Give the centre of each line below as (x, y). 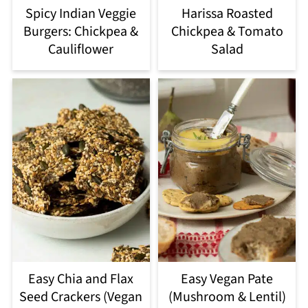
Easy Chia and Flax (81, 279)
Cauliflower (81, 50)
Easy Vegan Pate (227, 279)
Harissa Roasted (227, 14)
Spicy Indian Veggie (81, 14)
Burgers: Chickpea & (81, 32)
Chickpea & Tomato (227, 32)
